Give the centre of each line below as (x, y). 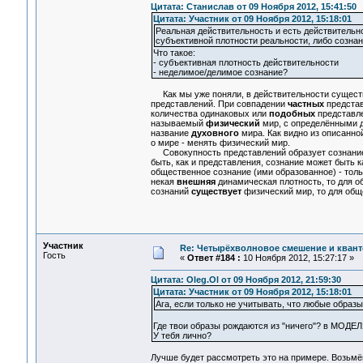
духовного (215, 133)
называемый (178, 124)
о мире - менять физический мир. (220, 143)
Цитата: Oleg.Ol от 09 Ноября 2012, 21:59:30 (246, 280)
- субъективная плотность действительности (246, 63)
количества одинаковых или (209, 114)
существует (216, 192)
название (171, 133)
